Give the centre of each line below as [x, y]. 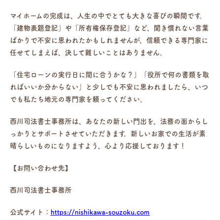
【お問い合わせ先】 [41, 168]
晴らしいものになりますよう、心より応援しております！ [98, 146]
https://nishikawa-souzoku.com [100, 212]
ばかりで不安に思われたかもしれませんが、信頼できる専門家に [109, 40]
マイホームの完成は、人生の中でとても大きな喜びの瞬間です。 [108, 15]
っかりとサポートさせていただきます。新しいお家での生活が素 [108, 133]
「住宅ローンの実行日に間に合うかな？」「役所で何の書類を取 [110, 74]
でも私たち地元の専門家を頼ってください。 [78, 99]
